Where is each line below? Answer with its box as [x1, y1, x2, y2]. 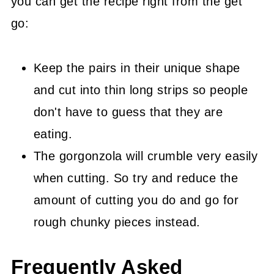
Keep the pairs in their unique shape [33, 61, 240, 75]
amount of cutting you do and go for [33, 193, 239, 207]
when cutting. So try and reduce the [33, 171, 239, 185]
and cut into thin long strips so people [33, 83, 248, 97]
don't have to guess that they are [33, 105, 223, 119]
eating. [33, 127, 73, 141]
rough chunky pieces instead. [33, 215, 201, 229]
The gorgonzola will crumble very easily [33, 149, 258, 163]
